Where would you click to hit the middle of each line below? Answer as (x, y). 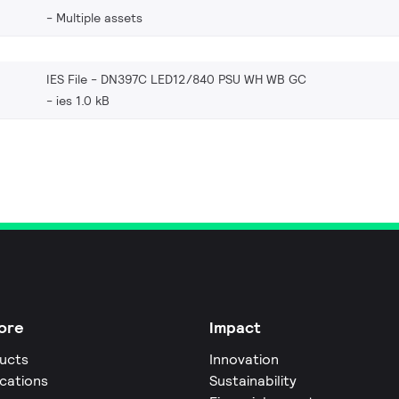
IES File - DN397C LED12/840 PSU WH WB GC (176, 79)
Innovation (244, 359)
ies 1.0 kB (83, 100)
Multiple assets (99, 17)
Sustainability (252, 380)
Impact (235, 327)
